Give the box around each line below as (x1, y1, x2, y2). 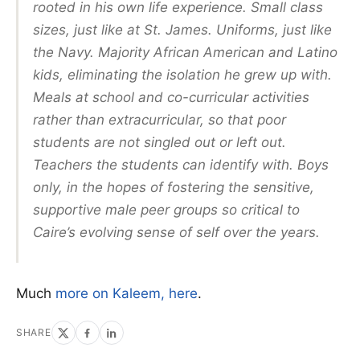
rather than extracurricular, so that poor (33, 111, 286, 128)
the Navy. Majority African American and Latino (33, 43, 337, 60)
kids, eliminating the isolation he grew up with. (33, 66, 332, 83)
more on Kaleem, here (55, 284, 198, 301)
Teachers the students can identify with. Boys (33, 156, 329, 173)
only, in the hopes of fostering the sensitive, (33, 178, 314, 195)
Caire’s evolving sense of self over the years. (33, 223, 320, 240)
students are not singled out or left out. (33, 133, 286, 150)
